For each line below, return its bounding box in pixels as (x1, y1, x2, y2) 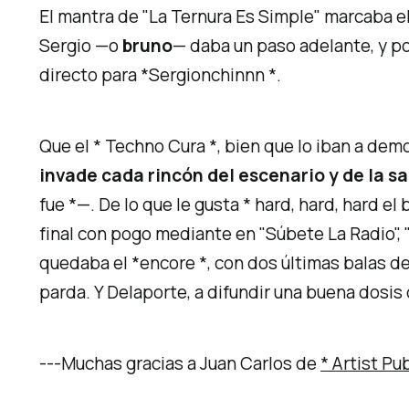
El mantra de (39, 5, 143, 29)
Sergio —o (39, 34, 123, 58)
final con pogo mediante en (39, 222, 260, 246)
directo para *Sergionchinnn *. (39, 63, 282, 88)
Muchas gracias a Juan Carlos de (61, 351, 321, 375)
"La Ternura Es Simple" (142, 5, 321, 29)
